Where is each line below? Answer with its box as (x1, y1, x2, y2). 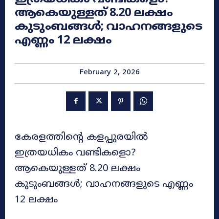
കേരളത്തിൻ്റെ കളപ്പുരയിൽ (15, 131, 148, 144)
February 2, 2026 (79, 68, 140, 78)
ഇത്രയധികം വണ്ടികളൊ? (15, 147, 135, 159)
